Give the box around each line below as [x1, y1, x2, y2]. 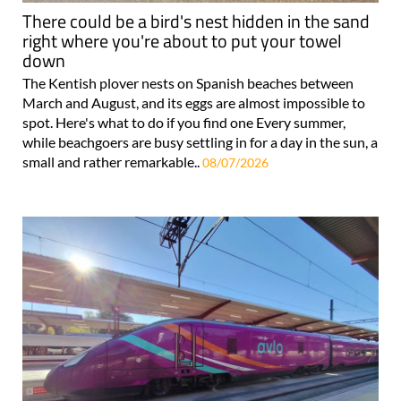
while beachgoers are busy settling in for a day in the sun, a [22, 132, 378, 150]
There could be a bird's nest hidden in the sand [22, 6, 370, 35]
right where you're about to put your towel [22, 26, 342, 55]
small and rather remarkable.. [22, 152, 202, 170]
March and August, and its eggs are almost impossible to [22, 93, 365, 111]
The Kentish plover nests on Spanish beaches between [22, 73, 354, 91]
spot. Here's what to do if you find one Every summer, [22, 113, 346, 131]
